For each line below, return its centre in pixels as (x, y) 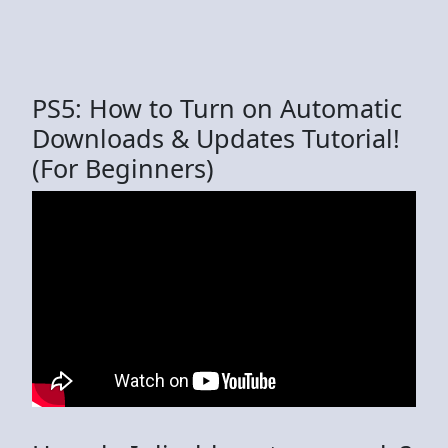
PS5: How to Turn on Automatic (217, 107)
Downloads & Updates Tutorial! (216, 137)
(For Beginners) (123, 167)
